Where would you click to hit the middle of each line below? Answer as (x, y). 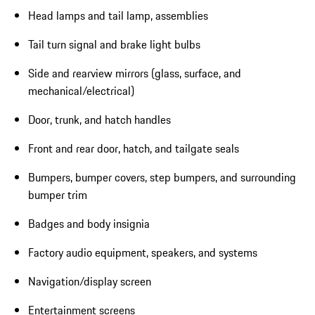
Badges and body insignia (89, 223)
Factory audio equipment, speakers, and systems (143, 252)
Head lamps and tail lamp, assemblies (118, 15)
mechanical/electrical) (81, 90)
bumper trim (58, 194)
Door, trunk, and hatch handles (99, 119)
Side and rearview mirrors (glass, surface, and (135, 73)
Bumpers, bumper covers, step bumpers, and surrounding (162, 177)
